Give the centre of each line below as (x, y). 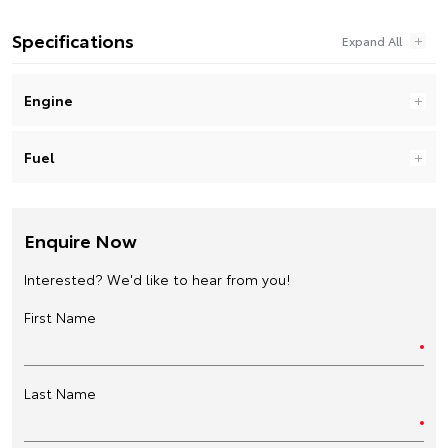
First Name (60, 316)
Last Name (60, 392)
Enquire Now (80, 239)
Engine (48, 99)
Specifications (73, 39)
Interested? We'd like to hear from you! (157, 278)
